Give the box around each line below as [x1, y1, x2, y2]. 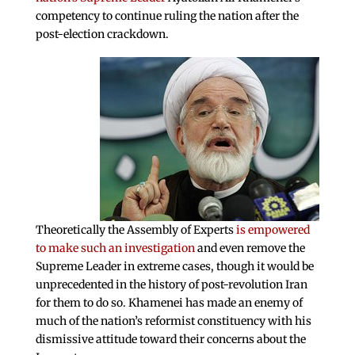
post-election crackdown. [35, 27, 169, 42]
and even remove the [194, 241, 305, 256]
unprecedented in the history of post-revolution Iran [35, 277, 307, 292]
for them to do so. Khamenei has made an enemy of [35, 296, 303, 311]
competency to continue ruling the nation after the [35, 9, 299, 24]
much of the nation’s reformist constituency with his [35, 314, 311, 329]
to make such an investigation [35, 241, 195, 256]
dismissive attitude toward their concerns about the [35, 332, 306, 347]
